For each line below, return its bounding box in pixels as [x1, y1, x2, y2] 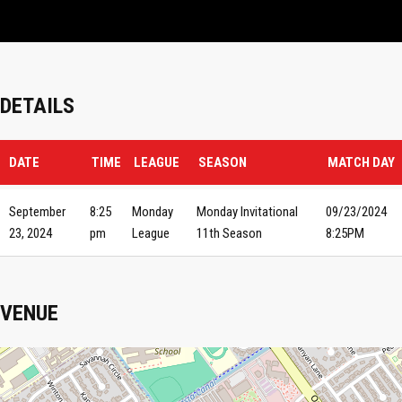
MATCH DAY [328, 154, 395, 170]
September [9, 204, 66, 220]
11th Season [197, 225, 262, 241]
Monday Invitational [197, 204, 298, 220]
